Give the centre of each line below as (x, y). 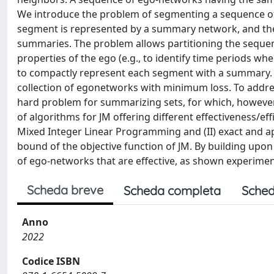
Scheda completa (172, 191)
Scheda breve (65, 190)
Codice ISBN (51, 261)
